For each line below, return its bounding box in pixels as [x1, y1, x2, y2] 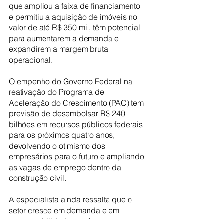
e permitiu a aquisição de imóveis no [9, 11, 139, 22]
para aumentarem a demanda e [9, 33, 121, 43]
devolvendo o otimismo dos [9, 140, 107, 151]
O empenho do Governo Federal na [9, 76, 134, 86]
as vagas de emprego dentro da [9, 162, 123, 172]
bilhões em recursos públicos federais [9, 119, 145, 129]
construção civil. [9, 173, 68, 183]
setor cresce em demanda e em [9, 205, 121, 215]
